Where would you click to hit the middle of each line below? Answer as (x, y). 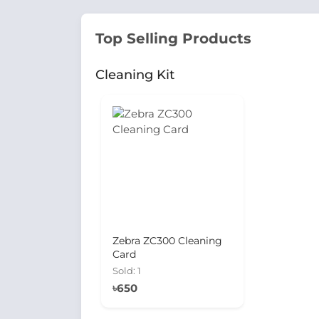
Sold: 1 (127, 271)
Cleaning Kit (135, 75)
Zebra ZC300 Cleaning (167, 241)
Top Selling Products (173, 38)
